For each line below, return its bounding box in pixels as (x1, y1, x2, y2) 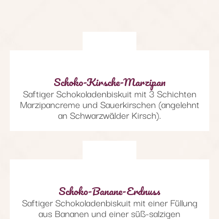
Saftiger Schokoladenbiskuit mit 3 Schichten (22, 86, 197, 101)
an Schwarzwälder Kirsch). (58, 107, 161, 122)
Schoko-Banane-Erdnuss (59, 182, 160, 199)
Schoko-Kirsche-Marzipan (53, 73, 166, 90)
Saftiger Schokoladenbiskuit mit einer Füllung (22, 195, 197, 210)
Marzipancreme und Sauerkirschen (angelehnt (20, 96, 199, 111)
